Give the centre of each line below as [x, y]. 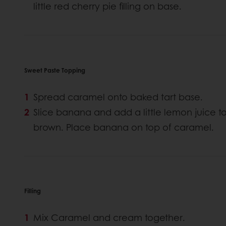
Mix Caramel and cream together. [109, 217]
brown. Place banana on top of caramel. [124, 127]
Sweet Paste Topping [55, 70]
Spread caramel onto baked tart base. [118, 97]
